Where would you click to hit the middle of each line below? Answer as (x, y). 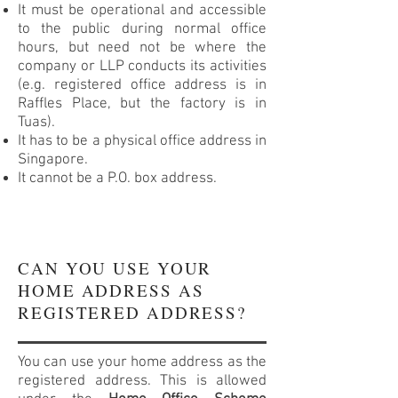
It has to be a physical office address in (142, 141)
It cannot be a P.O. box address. (117, 179)
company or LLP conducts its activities (142, 67)
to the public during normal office (142, 29)
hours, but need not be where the (142, 48)
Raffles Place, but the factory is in (142, 104)
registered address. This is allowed (142, 381)
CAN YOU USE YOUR (115, 268)
